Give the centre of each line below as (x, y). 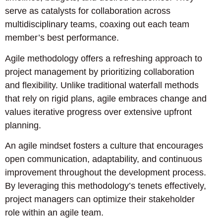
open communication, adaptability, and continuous (104, 159)
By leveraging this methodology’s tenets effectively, (106, 186)
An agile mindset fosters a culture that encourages (104, 145)
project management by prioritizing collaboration (100, 72)
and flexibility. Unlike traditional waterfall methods (102, 85)
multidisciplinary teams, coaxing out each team (97, 25)
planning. (23, 125)
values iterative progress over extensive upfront (98, 112)
